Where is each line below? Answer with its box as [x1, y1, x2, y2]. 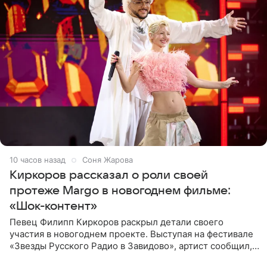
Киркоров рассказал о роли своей [10, 168, 208, 182]
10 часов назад [10, 154, 66, 164]
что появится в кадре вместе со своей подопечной [10, 252, 232, 263]
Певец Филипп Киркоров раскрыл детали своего [10, 216, 223, 228]
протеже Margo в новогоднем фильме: [10, 184, 231, 197]
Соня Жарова [82, 154, 133, 164]
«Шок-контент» [10, 199, 97, 213]
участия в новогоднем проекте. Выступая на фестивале [10, 228, 253, 240]
